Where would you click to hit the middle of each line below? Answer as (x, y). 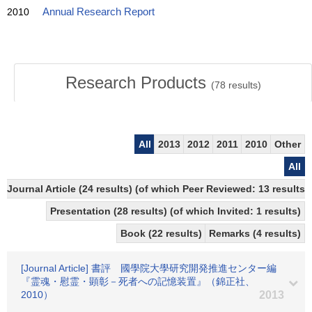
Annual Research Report (99, 12)
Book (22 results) (163, 233)
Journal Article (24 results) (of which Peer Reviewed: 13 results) (158, 189)
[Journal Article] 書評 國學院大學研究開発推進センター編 (149, 268)
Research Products (138, 83)
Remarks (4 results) (255, 233)
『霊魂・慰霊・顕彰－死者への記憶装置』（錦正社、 (138, 281)
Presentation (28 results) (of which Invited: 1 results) (175, 211)
